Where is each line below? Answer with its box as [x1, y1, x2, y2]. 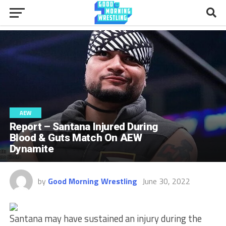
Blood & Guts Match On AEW [9, 132, 142, 144]
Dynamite [9, 143, 54, 155]
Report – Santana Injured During [9, 121, 158, 133]
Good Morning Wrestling [47, 175, 137, 188]
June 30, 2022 [142, 175, 190, 188]
